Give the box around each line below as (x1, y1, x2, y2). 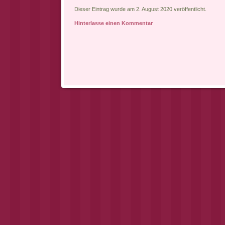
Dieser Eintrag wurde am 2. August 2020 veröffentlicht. (74, 6, 206, 13)
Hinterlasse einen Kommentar (74, 20, 153, 27)
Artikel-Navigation (70, 87, 122, 95)
